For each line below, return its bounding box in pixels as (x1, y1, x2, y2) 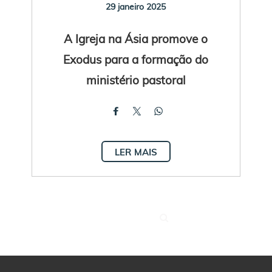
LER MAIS (114, 146, 157, 158)
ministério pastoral (86, 72, 186, 87)
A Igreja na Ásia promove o (64, 30, 208, 46)
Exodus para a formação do (63, 51, 209, 67)
